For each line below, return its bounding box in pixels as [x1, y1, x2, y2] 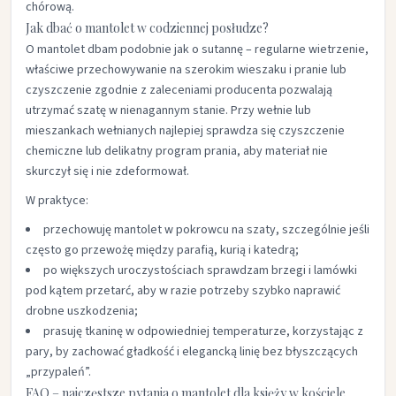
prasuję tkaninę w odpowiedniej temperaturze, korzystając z [43, 323, 363, 340]
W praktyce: [26, 192, 88, 209]
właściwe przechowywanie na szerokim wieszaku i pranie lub [26, 61, 346, 79]
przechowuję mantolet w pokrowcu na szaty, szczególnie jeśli [43, 221, 369, 239]
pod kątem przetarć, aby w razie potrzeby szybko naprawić [26, 282, 340, 300]
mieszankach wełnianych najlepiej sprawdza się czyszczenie [26, 122, 345, 140]
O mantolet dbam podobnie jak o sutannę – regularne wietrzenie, [26, 41, 369, 58]
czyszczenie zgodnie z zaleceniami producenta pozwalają [26, 81, 332, 99]
